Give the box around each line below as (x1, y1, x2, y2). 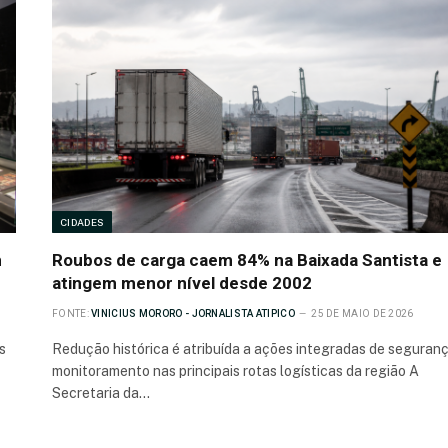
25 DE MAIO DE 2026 (311, 307, 414, 319)
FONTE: (52, 307, 89, 319)
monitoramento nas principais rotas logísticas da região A (52, 362, 419, 379)
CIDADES (60, 215, 105, 228)
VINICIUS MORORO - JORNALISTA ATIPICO (91, 307, 295, 319)
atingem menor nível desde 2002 (52, 272, 312, 293)
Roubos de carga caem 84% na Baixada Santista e (52, 249, 442, 270)
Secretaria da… (52, 384, 150, 401)
